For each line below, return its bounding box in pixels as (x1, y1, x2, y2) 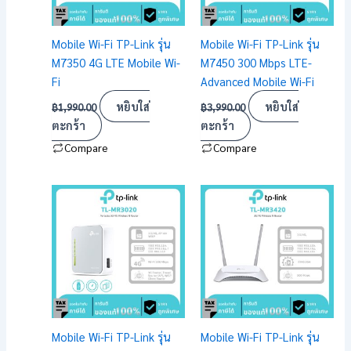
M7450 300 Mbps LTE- (200, 55, 312, 71)
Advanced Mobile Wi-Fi (200, 74, 314, 89)
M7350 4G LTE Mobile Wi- (52, 55, 181, 71)
